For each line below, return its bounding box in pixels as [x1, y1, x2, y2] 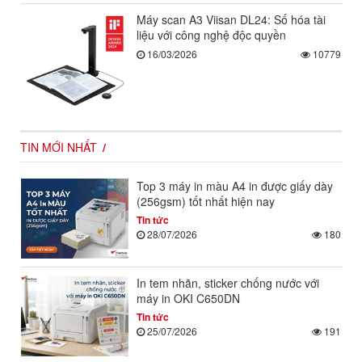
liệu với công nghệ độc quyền [136, 26, 286, 43]
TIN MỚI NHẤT [20, 138, 97, 155]
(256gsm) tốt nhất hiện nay [136, 192, 275, 209]
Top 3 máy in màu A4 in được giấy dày [136, 177, 333, 194]
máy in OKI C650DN [136, 290, 240, 307]
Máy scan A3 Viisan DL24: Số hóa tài [136, 11, 326, 27]
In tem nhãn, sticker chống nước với [136, 275, 319, 292]
